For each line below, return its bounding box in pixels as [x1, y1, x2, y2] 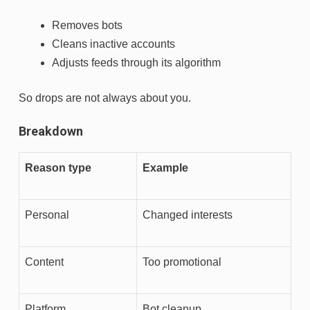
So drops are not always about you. [19, 92, 191, 104]
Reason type [25, 162, 91, 174]
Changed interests [143, 209, 232, 221]
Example [143, 162, 188, 174]
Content [25, 256, 64, 268]
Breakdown [19, 124, 83, 139]
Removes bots [52, 19, 122, 32]
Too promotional [143, 256, 221, 268]
